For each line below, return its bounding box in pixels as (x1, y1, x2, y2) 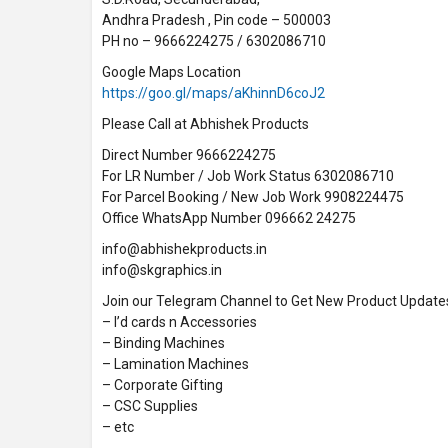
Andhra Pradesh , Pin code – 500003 (102, 11, 331, 28)
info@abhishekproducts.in (102, 240, 267, 257)
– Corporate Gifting (102, 376, 223, 393)
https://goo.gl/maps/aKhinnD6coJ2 (102, 84, 325, 101)
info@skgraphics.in (102, 261, 222, 278)
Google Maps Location (102, 63, 241, 80)
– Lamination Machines (102, 355, 249, 372)
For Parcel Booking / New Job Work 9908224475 (102, 188, 404, 205)
